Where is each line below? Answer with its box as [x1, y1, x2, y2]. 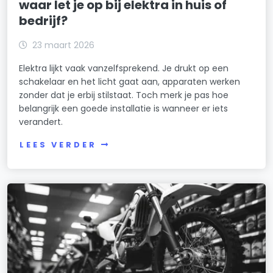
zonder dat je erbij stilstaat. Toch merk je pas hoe [19, 88, 229, 101]
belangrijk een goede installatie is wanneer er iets [19, 102, 229, 115]
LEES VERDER [19, 140, 97, 151]
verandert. [19, 115, 63, 128]
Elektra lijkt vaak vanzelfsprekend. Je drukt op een [19, 62, 229, 74]
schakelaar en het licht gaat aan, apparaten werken [19, 75, 241, 88]
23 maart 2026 [32, 38, 95, 51]
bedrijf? [19, 12, 68, 29]
